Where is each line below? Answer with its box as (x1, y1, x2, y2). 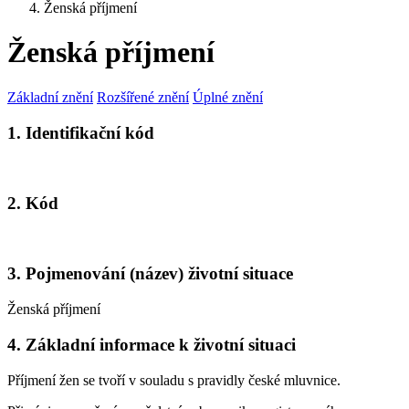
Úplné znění (193, 89, 263, 105)
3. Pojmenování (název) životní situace (7, 264, 293, 284)
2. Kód (7, 194, 58, 214)
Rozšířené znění (97, 89, 189, 105)
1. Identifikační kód (7, 122, 154, 142)
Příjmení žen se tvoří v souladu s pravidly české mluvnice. (7, 372, 341, 388)
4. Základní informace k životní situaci (7, 334, 296, 354)
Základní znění (7, 89, 93, 105)
